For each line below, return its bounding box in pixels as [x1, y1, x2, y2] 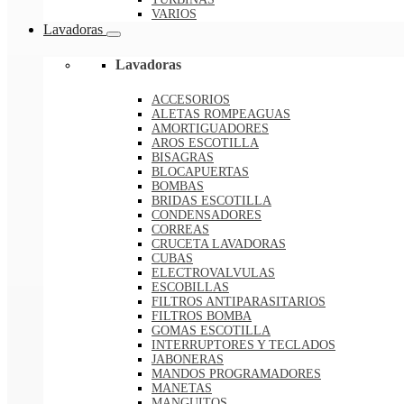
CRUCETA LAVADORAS [151, 236, 286, 251]
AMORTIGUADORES [151, 121, 269, 135]
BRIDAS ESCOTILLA [151, 193, 271, 207]
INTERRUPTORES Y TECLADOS [151, 337, 335, 352]
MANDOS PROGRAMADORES [151, 366, 321, 381]
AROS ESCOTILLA [151, 135, 259, 150]
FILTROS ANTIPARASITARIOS [151, 294, 326, 308]
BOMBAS [151, 179, 204, 193]
